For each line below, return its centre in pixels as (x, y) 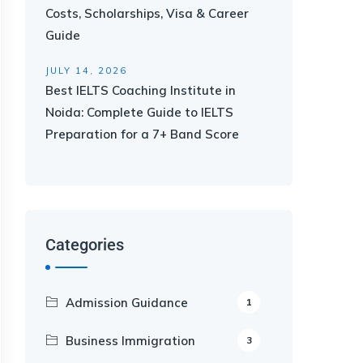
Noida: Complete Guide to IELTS (139, 112)
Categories (85, 245)
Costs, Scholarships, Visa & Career (147, 13)
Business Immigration (130, 341)
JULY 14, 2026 (86, 70)
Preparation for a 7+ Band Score (142, 134)
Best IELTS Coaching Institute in (141, 90)
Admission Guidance (127, 303)
